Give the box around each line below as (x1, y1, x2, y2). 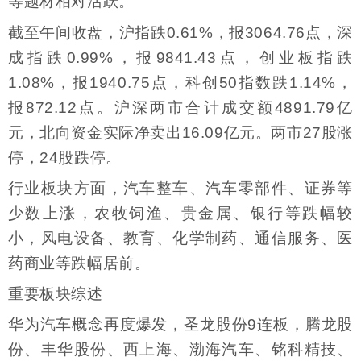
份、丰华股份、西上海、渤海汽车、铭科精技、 (8, 340, 353, 358)
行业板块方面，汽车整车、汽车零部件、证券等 (8, 179, 353, 197)
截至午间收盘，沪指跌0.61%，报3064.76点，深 (8, 23, 353, 41)
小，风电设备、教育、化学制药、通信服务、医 (8, 229, 353, 247)
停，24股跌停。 (8, 148, 122, 166)
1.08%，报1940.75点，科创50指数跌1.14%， (8, 73, 353, 91)
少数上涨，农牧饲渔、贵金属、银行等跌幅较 (8, 204, 353, 222)
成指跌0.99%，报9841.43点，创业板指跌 (8, 48, 353, 66)
